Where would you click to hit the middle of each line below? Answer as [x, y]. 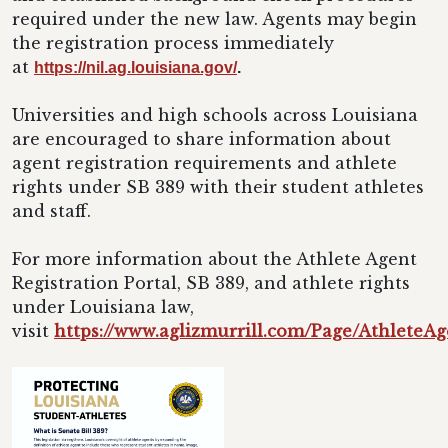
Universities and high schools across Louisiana [215, 115]
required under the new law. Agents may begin [214, 19]
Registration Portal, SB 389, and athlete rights [211, 283]
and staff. [54, 211]
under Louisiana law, [103, 307]
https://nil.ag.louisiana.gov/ [135, 67]
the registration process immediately [173, 43]
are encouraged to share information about [201, 139]
